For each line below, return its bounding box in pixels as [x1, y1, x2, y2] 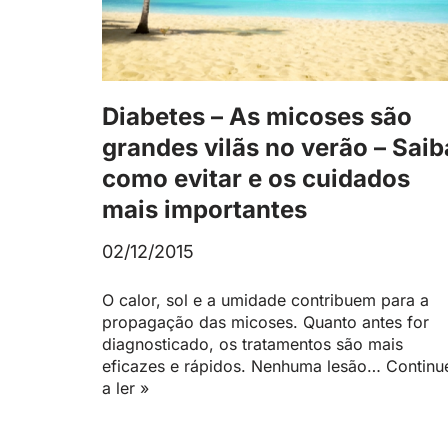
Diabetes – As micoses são [102, 102, 412, 132]
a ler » [102, 378, 149, 399]
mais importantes [102, 195, 307, 225]
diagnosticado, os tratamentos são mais [102, 334, 403, 355]
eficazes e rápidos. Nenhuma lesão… [102, 356, 386, 377]
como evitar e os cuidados [102, 164, 410, 194]
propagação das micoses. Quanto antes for [102, 312, 429, 333]
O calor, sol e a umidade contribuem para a [102, 290, 429, 311]
